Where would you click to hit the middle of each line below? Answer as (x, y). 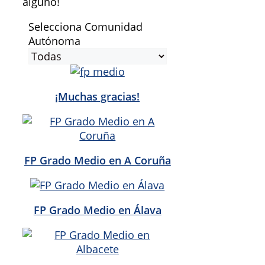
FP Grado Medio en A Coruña (97, 160)
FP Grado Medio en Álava (97, 210)
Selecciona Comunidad (85, 26)
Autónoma (54, 41)
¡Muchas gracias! (98, 96)
